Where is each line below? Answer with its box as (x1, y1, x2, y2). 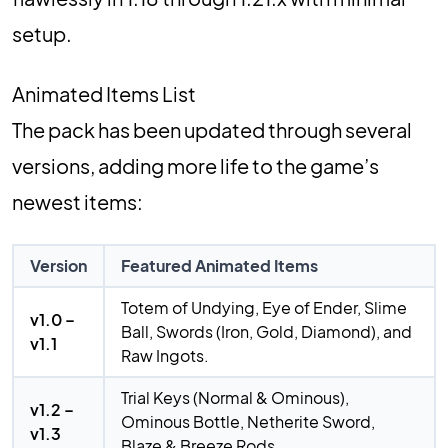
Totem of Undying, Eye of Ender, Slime (121, 297, 407, 318)
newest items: (12, 189, 143, 214)
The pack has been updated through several (12, 117, 412, 142)
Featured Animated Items (121, 255, 318, 276)
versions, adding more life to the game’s (12, 153, 379, 178)
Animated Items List (12, 81, 196, 106)
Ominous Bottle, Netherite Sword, (121, 411, 375, 432)
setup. (12, 21, 72, 46)
